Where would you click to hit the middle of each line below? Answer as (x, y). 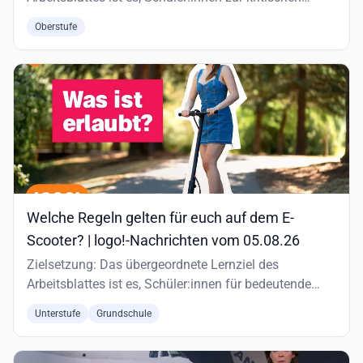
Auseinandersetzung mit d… (106, 17)
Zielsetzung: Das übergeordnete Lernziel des (153, 265)
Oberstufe (56, 27)
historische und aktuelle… (99, 303)
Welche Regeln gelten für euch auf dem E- (160, 218)
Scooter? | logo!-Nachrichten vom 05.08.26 (163, 240)
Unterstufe (58, 314)
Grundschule (124, 314)
